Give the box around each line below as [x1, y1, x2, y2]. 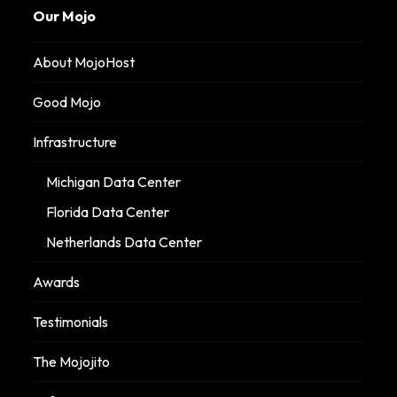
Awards [33, 272, 81, 291]
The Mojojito [33, 352, 111, 370]
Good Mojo [33, 92, 102, 111]
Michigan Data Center [46, 172, 182, 191]
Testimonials [33, 312, 109, 331]
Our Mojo [33, 6, 97, 25]
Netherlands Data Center [46, 232, 203, 251]
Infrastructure [33, 132, 118, 151]
